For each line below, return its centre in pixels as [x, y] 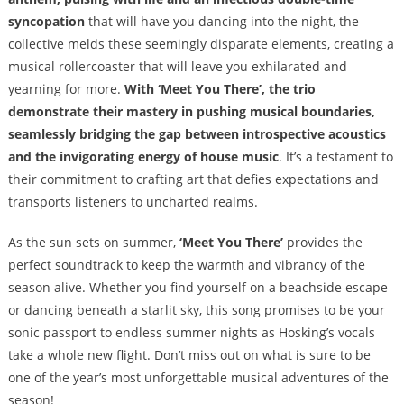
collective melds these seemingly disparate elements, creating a [201, 44]
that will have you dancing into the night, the [221, 22]
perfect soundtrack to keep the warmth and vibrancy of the [186, 265]
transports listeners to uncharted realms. [133, 202]
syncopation [46, 22]
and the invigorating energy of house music [143, 157]
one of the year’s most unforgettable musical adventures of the [198, 378]
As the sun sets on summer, [92, 243]
